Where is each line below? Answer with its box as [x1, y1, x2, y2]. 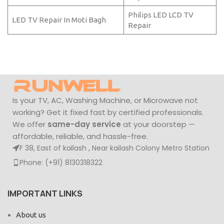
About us [16, 210, 46, 219]
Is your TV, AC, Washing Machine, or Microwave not [12, 95, 198, 106]
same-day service [47, 119, 121, 130]
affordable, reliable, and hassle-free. [12, 131, 148, 142]
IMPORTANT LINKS [7, 188, 82, 199]
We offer [12, 119, 47, 130]
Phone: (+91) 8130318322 [19, 157, 102, 168]
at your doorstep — [121, 119, 195, 130]
